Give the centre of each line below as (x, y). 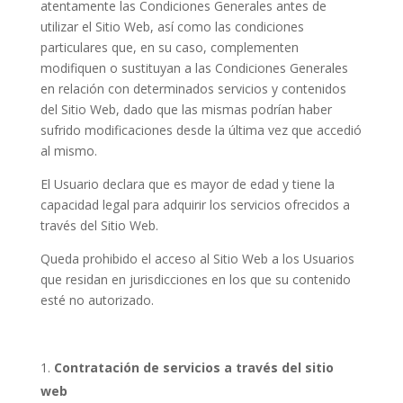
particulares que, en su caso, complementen (169, 47)
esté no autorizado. (97, 300)
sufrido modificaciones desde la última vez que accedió (201, 130)
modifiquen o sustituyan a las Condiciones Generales (194, 68)
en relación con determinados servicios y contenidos (193, 89)
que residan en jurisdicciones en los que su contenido (195, 279)
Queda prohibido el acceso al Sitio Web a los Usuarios (197, 259)
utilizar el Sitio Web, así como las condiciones (172, 27)
